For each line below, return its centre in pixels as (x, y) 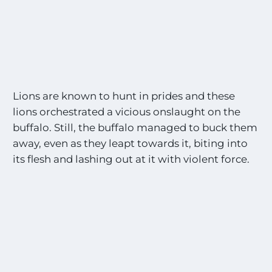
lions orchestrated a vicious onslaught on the (127, 112)
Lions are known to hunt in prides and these (124, 96)
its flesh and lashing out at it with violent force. (131, 159)
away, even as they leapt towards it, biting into (131, 144)
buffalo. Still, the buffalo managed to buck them (135, 128)
